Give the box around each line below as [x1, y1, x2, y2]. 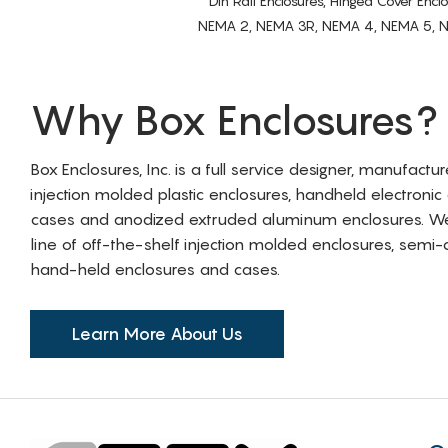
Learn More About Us [71, 323, 243, 344]
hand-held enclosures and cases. [30, 258, 280, 279]
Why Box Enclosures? [30, 95, 438, 144]
